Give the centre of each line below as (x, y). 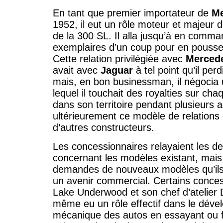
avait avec (77, 70)
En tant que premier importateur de (132, 13)
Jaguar (117, 70)
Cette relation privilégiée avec (119, 58)
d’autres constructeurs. (104, 127)
